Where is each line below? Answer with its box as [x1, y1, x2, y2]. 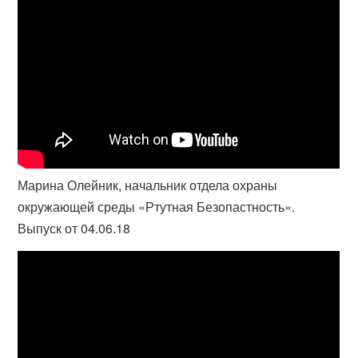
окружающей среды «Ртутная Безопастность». [18, 197, 296, 216]
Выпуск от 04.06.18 [18, 219, 131, 237]
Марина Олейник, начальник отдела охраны [18, 176, 278, 194]
